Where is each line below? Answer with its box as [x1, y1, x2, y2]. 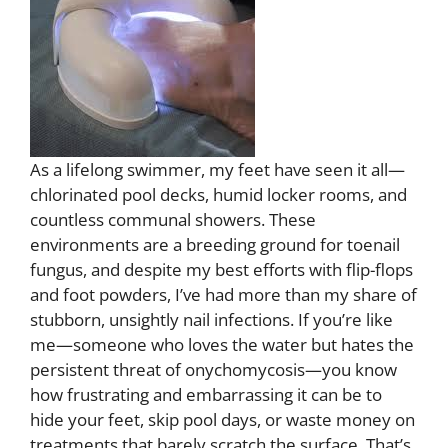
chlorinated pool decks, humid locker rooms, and [30, 182, 407, 206]
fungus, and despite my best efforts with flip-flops [30, 257, 413, 281]
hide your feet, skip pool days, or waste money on [30, 407, 415, 431]
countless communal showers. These [30, 207, 316, 231]
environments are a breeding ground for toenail [30, 232, 400, 256]
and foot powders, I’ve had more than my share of [30, 282, 417, 306]
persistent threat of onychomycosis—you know [30, 357, 397, 381]
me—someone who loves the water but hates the [30, 332, 414, 356]
